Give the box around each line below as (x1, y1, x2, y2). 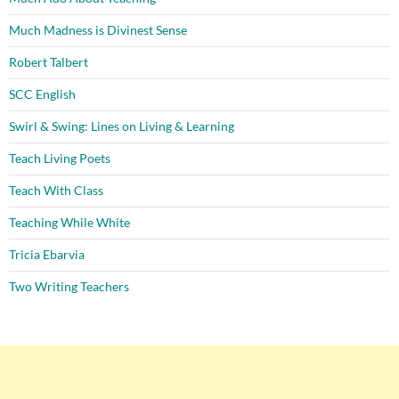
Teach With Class (9, 183, 103, 199)
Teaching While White (9, 215, 130, 231)
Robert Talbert (9, 54, 88, 70)
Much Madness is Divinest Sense (9, 22, 187, 38)
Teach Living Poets (9, 151, 110, 167)
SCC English (9, 86, 76, 102)
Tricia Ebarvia (9, 247, 85, 263)
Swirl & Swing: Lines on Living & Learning (9, 118, 234, 134)
